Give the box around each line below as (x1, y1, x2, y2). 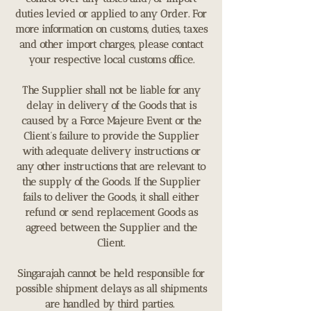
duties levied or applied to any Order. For (15, 7, 207, 20)
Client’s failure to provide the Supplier (23, 129, 199, 142)
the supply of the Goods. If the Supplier (22, 175, 201, 188)
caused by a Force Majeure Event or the (21, 114, 201, 127)
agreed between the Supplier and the (25, 221, 197, 234)
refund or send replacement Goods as (24, 205, 198, 219)
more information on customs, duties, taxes (15, 22, 208, 35)
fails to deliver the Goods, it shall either (23, 190, 199, 203)
